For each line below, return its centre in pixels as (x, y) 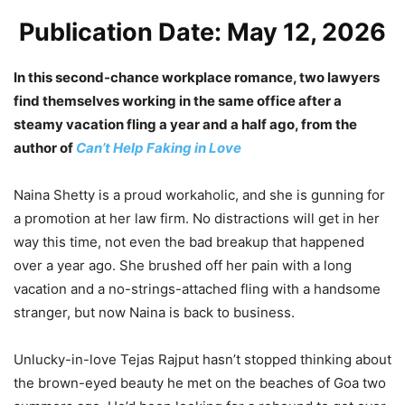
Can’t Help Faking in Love (159, 147)
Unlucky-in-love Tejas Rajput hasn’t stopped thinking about (202, 359)
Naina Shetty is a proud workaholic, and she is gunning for (199, 194)
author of (43, 147)
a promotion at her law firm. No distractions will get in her (197, 218)
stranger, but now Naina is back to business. (154, 312)
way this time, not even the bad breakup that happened (189, 241)
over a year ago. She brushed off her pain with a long (183, 265)
